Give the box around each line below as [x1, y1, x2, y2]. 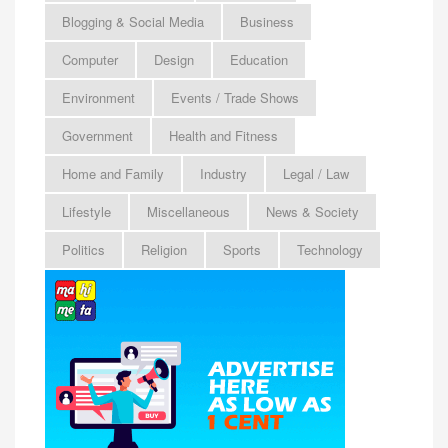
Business [240, 12, 294, 32]
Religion [141, 240, 187, 260]
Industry [200, 164, 247, 184]
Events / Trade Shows [171, 88, 299, 108]
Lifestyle [62, 202, 111, 222]
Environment [62, 88, 135, 108]
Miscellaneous [147, 202, 230, 222]
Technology [297, 240, 363, 260]
